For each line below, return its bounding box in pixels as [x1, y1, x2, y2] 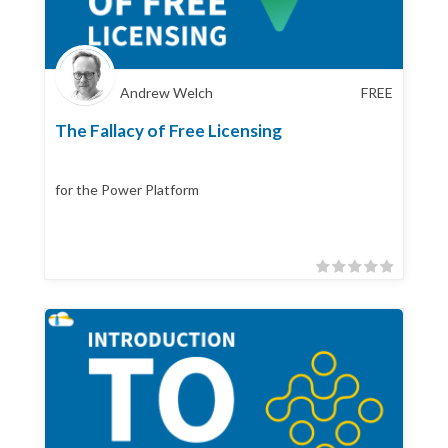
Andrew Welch [120, 83, 213, 101]
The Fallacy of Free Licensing [55, 119, 282, 141]
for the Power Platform [55, 180, 199, 198]
